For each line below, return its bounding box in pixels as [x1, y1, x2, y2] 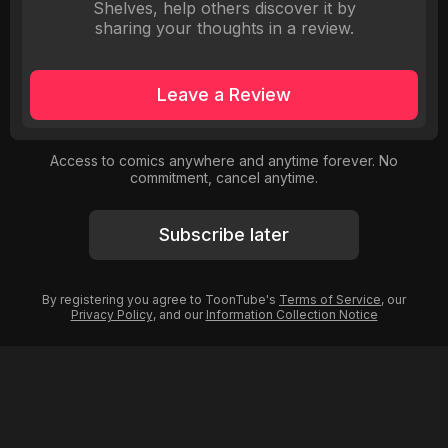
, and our [152, 307, 206, 322]
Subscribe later [159, 224, 289, 245]
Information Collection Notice [205, 307, 378, 322]
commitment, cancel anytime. [130, 169, 318, 186]
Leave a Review [157, 84, 291, 105]
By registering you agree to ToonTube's [42, 292, 279, 307]
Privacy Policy [70, 307, 153, 322]
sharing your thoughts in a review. [94, 18, 354, 38]
